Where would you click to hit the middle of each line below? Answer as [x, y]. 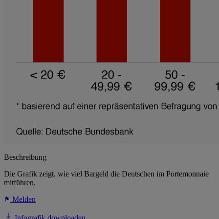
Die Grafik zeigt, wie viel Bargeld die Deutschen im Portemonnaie [106, 174]
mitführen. [20, 183]
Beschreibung [25, 157]
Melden [23, 199]
